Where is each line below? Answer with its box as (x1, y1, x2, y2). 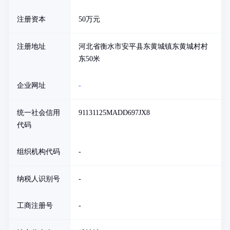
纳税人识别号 (17, 175, 60, 183)
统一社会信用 (17, 109, 60, 117)
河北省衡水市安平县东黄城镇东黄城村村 (79, 43, 208, 50)
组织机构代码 (17, 148, 60, 156)
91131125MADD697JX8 (79, 109, 150, 117)
